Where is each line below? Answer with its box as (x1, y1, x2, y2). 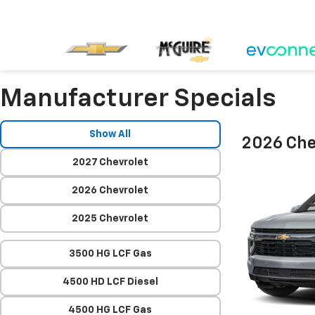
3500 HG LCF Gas (68, 249, 152, 259)
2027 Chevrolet (72, 157, 148, 167)
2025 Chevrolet (72, 214, 149, 224)
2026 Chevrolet (72, 186, 149, 195)
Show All (89, 129, 131, 139)
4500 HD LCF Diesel (62, 277, 158, 287)
